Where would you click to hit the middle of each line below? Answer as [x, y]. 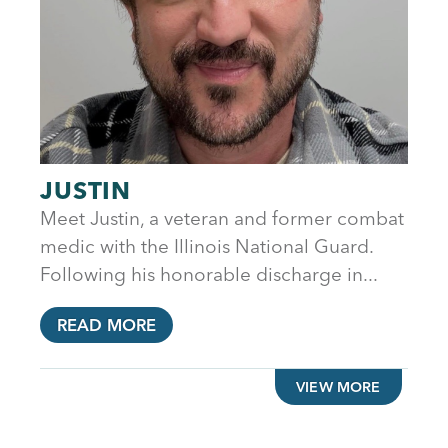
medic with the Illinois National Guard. [206, 245]
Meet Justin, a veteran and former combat [222, 217]
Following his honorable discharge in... [209, 273]
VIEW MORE [338, 386]
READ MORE [106, 324]
